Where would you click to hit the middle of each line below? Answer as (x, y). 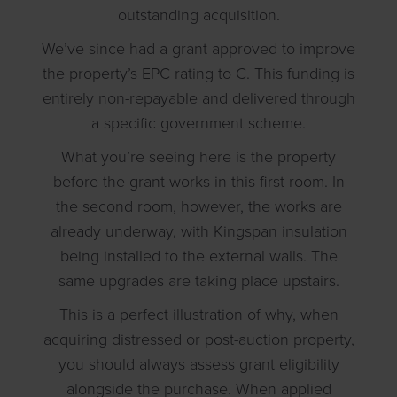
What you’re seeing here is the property (198, 157)
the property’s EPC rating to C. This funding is (198, 74)
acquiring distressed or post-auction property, (198, 340)
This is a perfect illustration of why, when (198, 315)
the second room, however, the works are (198, 207)
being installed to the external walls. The (198, 257)
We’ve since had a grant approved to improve (198, 49)
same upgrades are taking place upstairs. (198, 281)
